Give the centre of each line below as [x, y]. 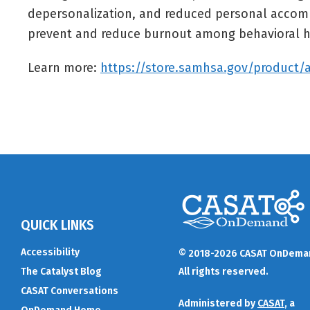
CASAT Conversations [70, 291]
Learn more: [64, 68]
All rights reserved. [224, 272]
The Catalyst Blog [61, 271]
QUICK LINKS [57, 225]
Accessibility [50, 252]
